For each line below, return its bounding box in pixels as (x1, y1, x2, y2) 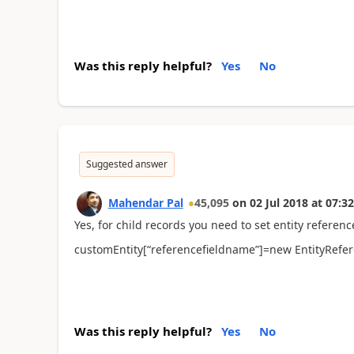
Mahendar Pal (107, 195, 183, 210)
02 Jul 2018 (249, 195, 308, 210)
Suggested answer (85, 157, 168, 171)
